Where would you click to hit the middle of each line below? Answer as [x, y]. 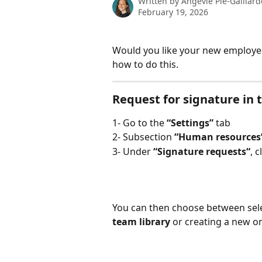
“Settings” [190, 123]
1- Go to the [139, 123]
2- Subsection [143, 137]
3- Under [133, 151]
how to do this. [145, 64]
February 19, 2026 [173, 12]
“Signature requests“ [202, 151]
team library [141, 222]
